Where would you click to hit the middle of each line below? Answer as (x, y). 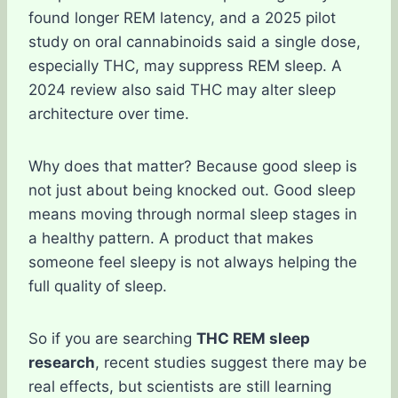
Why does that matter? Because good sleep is (193, 166)
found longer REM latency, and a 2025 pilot (182, 18)
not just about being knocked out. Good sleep (192, 190)
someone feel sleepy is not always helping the (193, 262)
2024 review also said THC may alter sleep (182, 90)
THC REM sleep (253, 338)
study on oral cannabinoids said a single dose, (195, 42)
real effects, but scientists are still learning (180, 386)
